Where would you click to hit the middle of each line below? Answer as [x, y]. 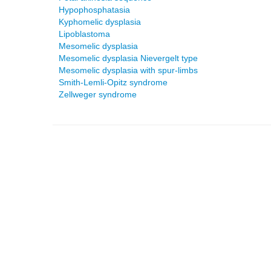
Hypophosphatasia [94, 10]
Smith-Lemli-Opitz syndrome [113, 82]
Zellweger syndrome [98, 94]
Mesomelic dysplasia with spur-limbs [128, 70]
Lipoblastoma [84, 34]
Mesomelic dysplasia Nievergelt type [128, 58]
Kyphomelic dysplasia [100, 22]
